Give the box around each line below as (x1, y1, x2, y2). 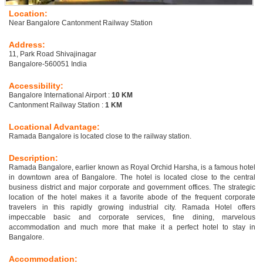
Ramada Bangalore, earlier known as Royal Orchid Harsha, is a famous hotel (9, 163, 255, 172)
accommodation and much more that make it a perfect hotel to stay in (9, 223, 255, 232)
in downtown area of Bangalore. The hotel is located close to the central (9, 173, 255, 182)
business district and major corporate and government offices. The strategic (9, 183, 255, 192)
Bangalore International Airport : (9, 91, 112, 100)
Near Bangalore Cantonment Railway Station (9, 19, 153, 28)
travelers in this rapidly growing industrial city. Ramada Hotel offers (9, 203, 255, 212)
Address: (9, 40, 45, 50)
